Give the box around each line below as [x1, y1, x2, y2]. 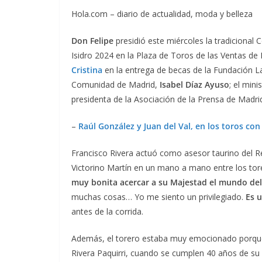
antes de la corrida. [71, 206, 143, 218]
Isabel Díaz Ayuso [160, 79, 229, 91]
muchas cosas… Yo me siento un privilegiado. [71, 191, 243, 203]
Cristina [71, 64, 102, 76]
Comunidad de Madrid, [71, 79, 160, 91]
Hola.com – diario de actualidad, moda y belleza [71, 8, 253, 20]
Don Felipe [71, 35, 113, 47]
